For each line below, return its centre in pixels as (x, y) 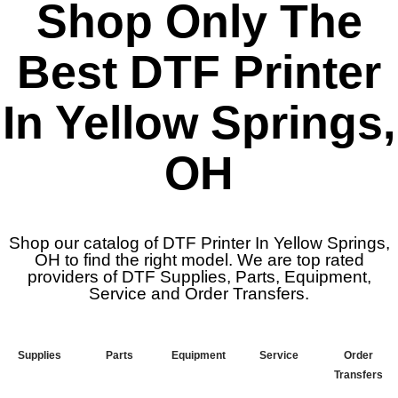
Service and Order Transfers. (199, 294)
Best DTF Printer (199, 72)
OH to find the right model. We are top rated (199, 260)
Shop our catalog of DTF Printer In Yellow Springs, (199, 243)
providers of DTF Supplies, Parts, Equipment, (199, 277)
